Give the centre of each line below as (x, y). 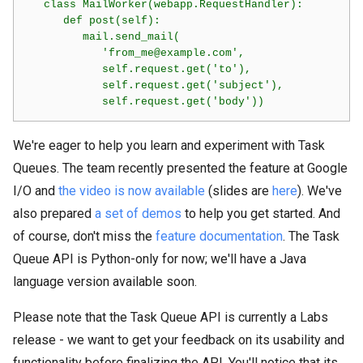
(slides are (239, 190)
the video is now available (132, 190)
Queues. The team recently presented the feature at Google (180, 168)
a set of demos (138, 213)
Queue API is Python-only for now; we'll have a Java (160, 258)
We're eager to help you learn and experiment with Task (169, 145)
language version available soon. (105, 281)
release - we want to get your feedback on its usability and (179, 340)
